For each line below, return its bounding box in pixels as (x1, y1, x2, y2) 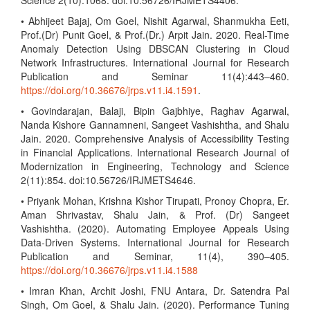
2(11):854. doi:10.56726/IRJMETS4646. (21, 173, 196, 187)
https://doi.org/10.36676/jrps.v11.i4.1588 (21, 263, 198, 277)
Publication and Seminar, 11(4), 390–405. (21, 249, 289, 263)
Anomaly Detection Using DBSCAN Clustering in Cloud (21, 42, 289, 55)
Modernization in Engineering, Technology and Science (21, 159, 289, 173)
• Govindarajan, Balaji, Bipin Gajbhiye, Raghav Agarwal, (21, 104, 289, 118)
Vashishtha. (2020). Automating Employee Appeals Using (21, 221, 289, 235)
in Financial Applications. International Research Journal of (21, 145, 289, 159)
